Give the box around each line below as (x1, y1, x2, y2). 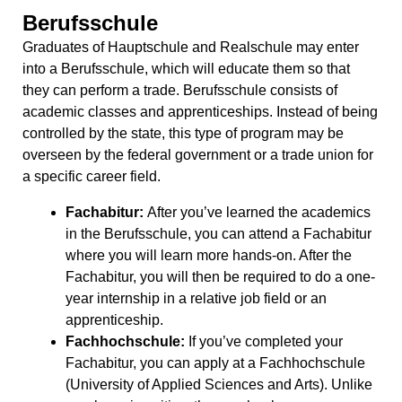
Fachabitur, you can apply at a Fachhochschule (66, 355, 365, 371)
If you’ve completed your (188, 334, 343, 350)
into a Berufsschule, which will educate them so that (22, 61, 350, 77)
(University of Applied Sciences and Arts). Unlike (66, 377, 372, 393)
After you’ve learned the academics (147, 205, 371, 221)
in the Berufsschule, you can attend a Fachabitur (66, 226, 371, 242)
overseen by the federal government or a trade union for (22, 147, 373, 163)
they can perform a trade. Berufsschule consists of (22, 83, 337, 99)
